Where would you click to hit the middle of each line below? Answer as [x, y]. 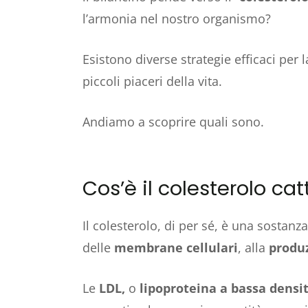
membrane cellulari [176, 247]
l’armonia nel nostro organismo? [177, 18]
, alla [253, 247]
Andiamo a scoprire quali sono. [173, 121]
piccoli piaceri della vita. [152, 81]
